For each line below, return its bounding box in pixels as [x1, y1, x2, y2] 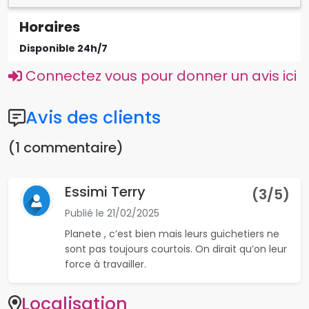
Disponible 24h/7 [19, 41, 108, 55]
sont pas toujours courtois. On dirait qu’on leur [65, 242, 287, 256]
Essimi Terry [65, 182, 146, 201]
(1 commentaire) [8, 138, 123, 157]
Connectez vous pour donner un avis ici [22, 66, 297, 86]
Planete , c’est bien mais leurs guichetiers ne [65, 227, 279, 241]
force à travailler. [65, 257, 146, 271]
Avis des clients [26, 106, 166, 130]
